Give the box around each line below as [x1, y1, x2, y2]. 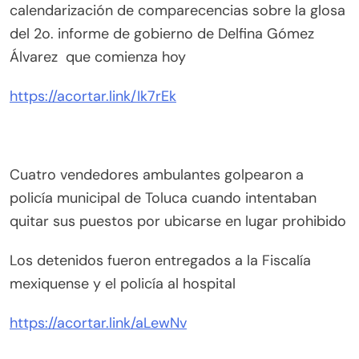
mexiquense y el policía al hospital [10, 274, 236, 294]
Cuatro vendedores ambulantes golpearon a [10, 165, 304, 185]
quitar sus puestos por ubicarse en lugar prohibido [10, 212, 346, 232]
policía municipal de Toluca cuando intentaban [10, 188, 317, 208]
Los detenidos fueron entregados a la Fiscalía [10, 251, 311, 271]
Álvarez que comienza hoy [10, 47, 186, 67]
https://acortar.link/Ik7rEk [10, 87, 176, 107]
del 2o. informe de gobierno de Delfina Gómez [10, 24, 314, 44]
